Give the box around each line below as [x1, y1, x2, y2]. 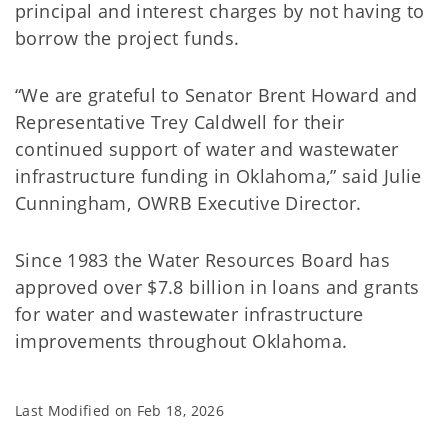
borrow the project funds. [15, 26, 240, 50]
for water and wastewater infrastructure [15, 302, 364, 326]
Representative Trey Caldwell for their [15, 110, 345, 134]
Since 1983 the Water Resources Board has [15, 248, 391, 272]
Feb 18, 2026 [136, 401, 224, 420]
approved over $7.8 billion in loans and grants [15, 275, 420, 299]
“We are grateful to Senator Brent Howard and [15, 83, 418, 107]
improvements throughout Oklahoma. [15, 329, 348, 353]
